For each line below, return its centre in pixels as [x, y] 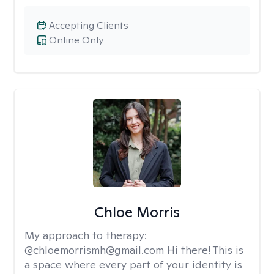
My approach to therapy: [86, 235]
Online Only [76, 40]
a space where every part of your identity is [133, 265]
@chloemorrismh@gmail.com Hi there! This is [134, 250]
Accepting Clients [89, 25]
